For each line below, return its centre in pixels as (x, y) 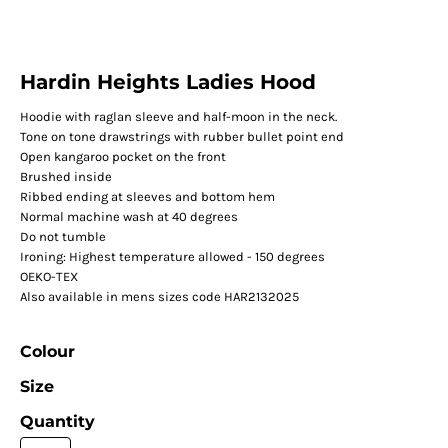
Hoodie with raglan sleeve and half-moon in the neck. (178, 117)
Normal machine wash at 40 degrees (128, 217)
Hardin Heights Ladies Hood (167, 82)
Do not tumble (62, 237)
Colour (47, 352)
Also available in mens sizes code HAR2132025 (159, 297)
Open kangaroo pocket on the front (122, 157)
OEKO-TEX (48, 277)
